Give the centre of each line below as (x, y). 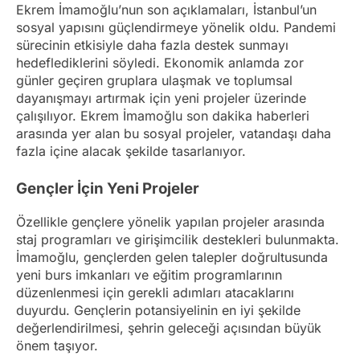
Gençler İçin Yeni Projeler (108, 189)
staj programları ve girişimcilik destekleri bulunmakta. (178, 239)
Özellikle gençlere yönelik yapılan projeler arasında (170, 221)
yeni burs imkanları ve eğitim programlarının (149, 274)
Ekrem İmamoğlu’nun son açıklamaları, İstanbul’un (166, 10)
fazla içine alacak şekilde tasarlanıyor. (131, 151)
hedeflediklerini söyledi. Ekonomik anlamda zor (160, 63)
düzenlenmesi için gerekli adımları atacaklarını (155, 292)
